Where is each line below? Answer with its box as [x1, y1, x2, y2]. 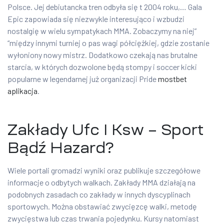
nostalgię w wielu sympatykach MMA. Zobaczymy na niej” [7, 26, 196, 36]
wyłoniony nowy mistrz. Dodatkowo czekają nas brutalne [7, 50, 197, 60]
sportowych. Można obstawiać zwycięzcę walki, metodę [7, 201, 197, 211]
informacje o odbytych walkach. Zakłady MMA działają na [7, 177, 195, 187]
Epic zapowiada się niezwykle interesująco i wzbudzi [7, 14, 184, 24]
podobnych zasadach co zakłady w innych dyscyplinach [7, 189, 190, 199]
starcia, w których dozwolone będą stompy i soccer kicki [7, 62, 197, 72]
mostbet [158, 74, 187, 84]
